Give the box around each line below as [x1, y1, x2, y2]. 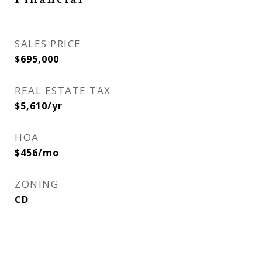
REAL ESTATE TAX [15, 84, 111, 97]
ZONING [15, 177, 58, 191]
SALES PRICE [15, 37, 81, 50]
